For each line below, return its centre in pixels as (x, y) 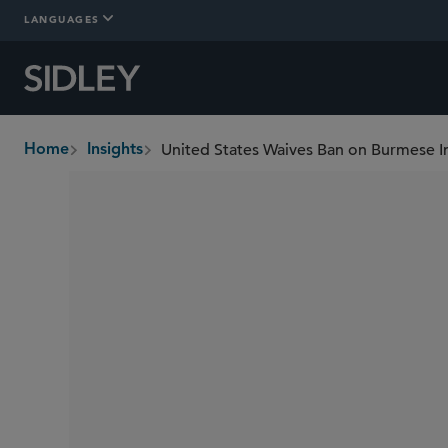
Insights (115, 150)
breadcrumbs (72, 161)
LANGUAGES (62, 18)
